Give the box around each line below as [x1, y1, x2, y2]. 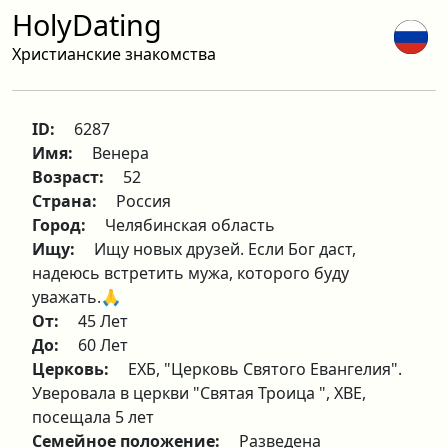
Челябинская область [105, 214, 275, 236]
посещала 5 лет [32, 406, 154, 428]
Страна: [32, 190, 101, 212]
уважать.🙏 [32, 286, 121, 308]
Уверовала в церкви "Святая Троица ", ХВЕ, [32, 382, 366, 404]
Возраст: [32, 166, 108, 188]
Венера [92, 142, 149, 164]
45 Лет [78, 310, 128, 332]
